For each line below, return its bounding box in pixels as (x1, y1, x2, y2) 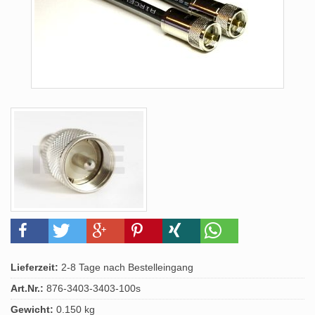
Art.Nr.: (11, 283, 44, 294)
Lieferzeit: (11, 262, 58, 273)
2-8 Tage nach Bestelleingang (58, 262, 193, 273)
